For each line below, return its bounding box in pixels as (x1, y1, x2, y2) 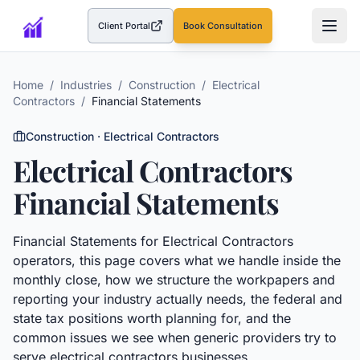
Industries (60, 78, 112, 92)
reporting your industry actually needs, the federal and (13, 291, 342, 307)
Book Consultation (183, 20, 264, 31)
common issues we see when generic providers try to (13, 329, 337, 346)
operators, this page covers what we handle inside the (13, 252, 341, 268)
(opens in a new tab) (129, 25, 217, 37)
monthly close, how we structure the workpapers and (13, 272, 335, 288)
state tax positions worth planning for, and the (13, 310, 291, 326)
